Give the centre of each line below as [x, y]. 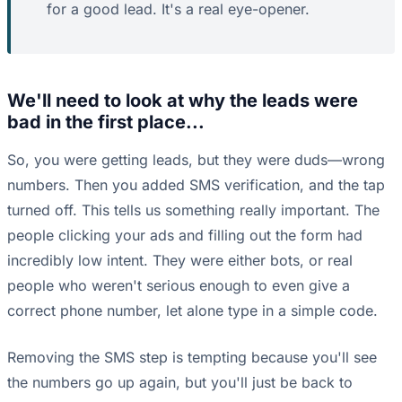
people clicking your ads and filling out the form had [185, 236]
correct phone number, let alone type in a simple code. [192, 311]
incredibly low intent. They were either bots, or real [180, 261]
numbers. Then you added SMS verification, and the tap [196, 185]
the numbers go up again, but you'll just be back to [180, 383]
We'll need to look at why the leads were [183, 101]
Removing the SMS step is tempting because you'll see [192, 358]
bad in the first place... [106, 122]
